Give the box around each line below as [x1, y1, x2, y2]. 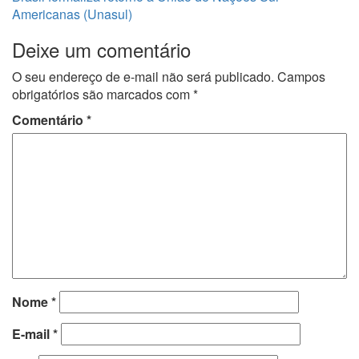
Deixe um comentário [12, 34, 191, 63]
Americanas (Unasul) [12, 4, 132, 23]
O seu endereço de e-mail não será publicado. [12, 67, 274, 86]
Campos [277, 67, 325, 86]
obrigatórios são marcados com [12, 84, 193, 103]
